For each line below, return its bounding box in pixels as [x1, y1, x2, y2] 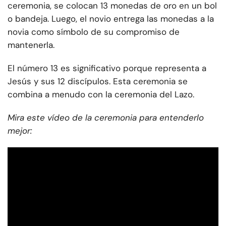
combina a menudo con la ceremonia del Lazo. [8, 89, 194, 100]
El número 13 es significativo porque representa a [8, 63, 206, 74]
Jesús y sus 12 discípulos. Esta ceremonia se [8, 76, 188, 87]
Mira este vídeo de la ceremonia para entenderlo [8, 112, 204, 124]
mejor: [8, 125, 32, 137]
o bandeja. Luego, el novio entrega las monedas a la [8, 13, 214, 25]
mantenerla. [8, 39, 54, 51]
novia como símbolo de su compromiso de [8, 26, 180, 38]
